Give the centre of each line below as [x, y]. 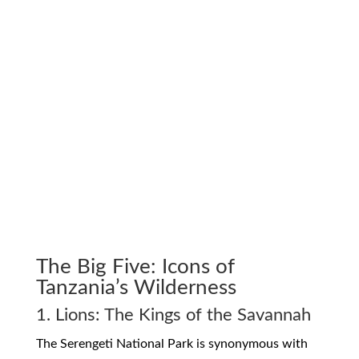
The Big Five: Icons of [135, 267]
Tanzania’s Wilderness [136, 288]
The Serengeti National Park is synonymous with [171, 344]
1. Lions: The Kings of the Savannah [173, 315]
